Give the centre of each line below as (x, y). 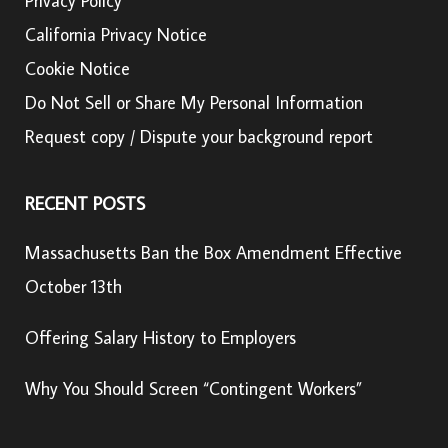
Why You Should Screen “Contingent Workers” (193, 388)
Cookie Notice (77, 68)
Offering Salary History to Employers (160, 337)
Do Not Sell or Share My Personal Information (194, 102)
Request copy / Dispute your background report (199, 136)
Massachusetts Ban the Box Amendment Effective (213, 252)
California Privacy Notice (116, 34)
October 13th (73, 286)
